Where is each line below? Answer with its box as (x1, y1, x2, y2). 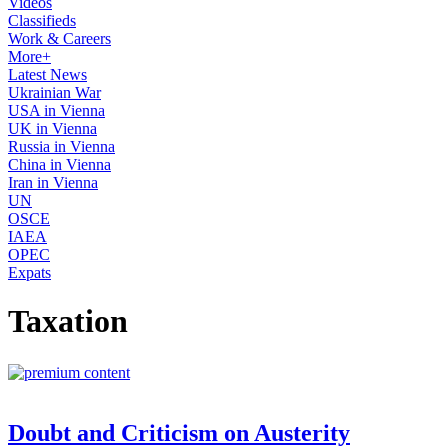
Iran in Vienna (8, 174, 98, 191)
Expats (8, 264, 51, 281)
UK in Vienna (8, 120, 97, 137)
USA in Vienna (8, 102, 105, 119)
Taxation (8, 303, 128, 340)
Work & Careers (8, 30, 111, 47)
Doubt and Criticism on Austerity (8, 419, 350, 446)
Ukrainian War (8, 84, 101, 101)
